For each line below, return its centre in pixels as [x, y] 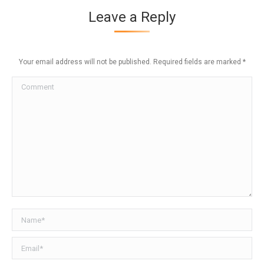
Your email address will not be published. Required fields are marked [131, 62]
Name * [26, 217]
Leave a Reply [132, 17]
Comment [31, 85]
